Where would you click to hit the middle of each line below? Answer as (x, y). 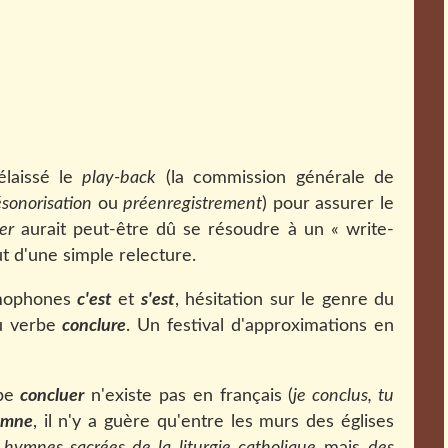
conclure (94, 326)
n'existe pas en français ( (189, 396)
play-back (119, 178)
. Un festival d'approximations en (260, 326)
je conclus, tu (344, 396)
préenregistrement (193, 204)
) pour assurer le (328, 204)
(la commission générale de (275, 178)
